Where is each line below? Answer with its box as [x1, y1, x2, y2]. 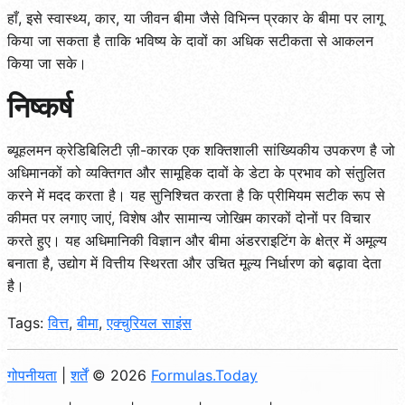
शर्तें [71, 366, 88, 385]
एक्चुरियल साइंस [107, 314, 192, 333]
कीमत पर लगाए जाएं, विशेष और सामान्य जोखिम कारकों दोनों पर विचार [7, 209, 371, 228]
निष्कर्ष [7, 89, 72, 126]
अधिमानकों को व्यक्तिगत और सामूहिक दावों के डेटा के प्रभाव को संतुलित [7, 164, 385, 183]
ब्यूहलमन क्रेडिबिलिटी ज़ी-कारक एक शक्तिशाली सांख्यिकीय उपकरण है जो [7, 141, 395, 160]
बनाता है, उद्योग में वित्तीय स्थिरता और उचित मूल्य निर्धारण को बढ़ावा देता [7, 254, 381, 273]
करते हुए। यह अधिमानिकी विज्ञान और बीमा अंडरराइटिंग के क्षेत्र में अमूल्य [7, 231, 387, 250]
